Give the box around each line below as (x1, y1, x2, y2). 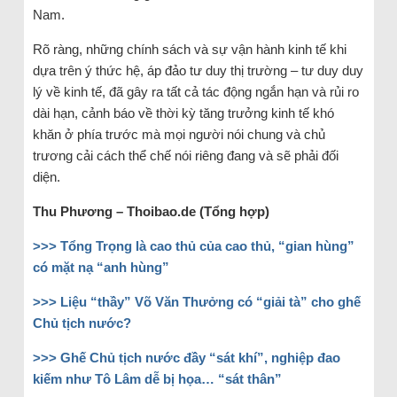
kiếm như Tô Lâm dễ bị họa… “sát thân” (32, 371, 282, 387)
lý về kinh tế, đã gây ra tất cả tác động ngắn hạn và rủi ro (32, 84, 359, 100)
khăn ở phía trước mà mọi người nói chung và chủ (32, 127, 325, 143)
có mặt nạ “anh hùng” (32, 260, 169, 276)
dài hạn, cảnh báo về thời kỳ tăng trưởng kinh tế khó (32, 105, 334, 121)
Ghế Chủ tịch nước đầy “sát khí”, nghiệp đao (59, 350, 340, 366)
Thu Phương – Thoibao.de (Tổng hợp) (32, 204, 269, 220)
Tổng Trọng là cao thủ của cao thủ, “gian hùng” (59, 238, 354, 254)
